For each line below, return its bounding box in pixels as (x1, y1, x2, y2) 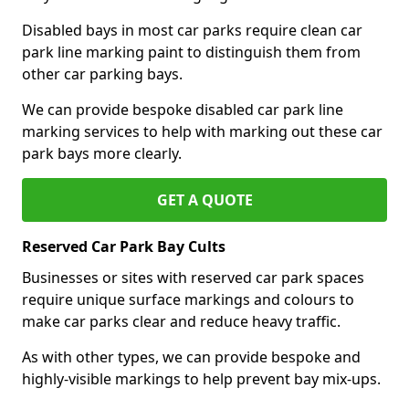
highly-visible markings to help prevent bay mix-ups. (22, 368, 381, 389)
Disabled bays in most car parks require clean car (22, 19, 362, 40)
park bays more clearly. (22, 142, 182, 163)
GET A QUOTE (156, 189, 253, 210)
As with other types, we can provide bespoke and (22, 346, 361, 367)
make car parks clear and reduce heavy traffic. (22, 310, 341, 331)
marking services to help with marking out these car (22, 121, 383, 142)
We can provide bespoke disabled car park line (22, 99, 343, 120)
